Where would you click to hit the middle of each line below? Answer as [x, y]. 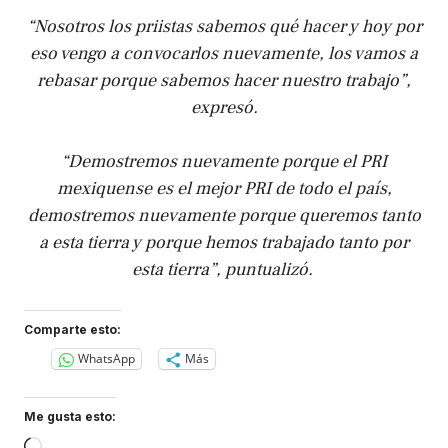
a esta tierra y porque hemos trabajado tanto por [224, 242]
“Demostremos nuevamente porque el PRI [224, 161]
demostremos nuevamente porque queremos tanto [224, 215]
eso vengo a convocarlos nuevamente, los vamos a [224, 53]
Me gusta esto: [70, 416]
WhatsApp [106, 359]
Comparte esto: [72, 329]
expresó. [224, 107]
